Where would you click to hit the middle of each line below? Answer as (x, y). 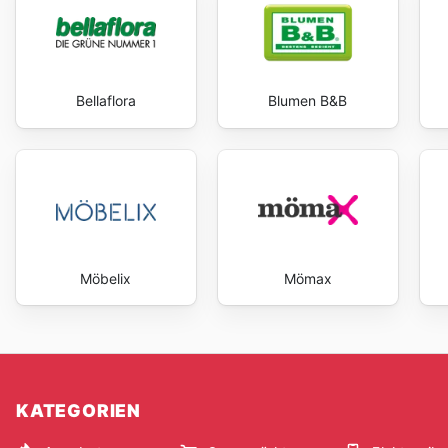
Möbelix (106, 278)
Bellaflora (105, 101)
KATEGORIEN (78, 411)
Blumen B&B (308, 101)
